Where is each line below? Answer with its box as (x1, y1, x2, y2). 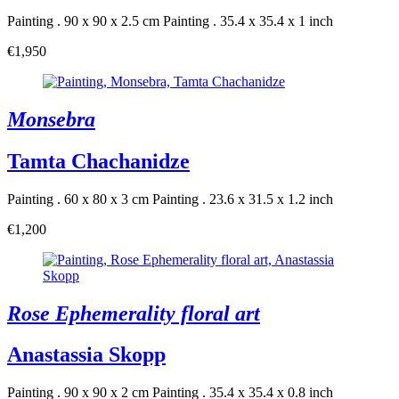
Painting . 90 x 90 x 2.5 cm (7, 12, 159, 28)
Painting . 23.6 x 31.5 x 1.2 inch (152, 191, 333, 207)
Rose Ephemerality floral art (7, 301, 260, 325)
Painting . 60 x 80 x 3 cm (7, 191, 149, 207)
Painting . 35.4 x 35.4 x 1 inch (163, 12, 333, 28)
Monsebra (7, 107, 95, 131)
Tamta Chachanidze (7, 149, 190, 173)
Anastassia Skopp (7, 343, 166, 367)
